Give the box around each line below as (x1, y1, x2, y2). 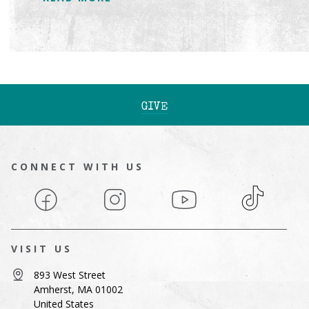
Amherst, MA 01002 (34, 282, 123, 296)
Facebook (31, 186, 81, 201)
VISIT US (11, 241, 72, 255)
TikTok (238, 186, 276, 201)
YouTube (169, 186, 217, 201)
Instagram (100, 186, 154, 201)
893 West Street (34, 268, 106, 281)
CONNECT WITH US (11, 159, 144, 173)
